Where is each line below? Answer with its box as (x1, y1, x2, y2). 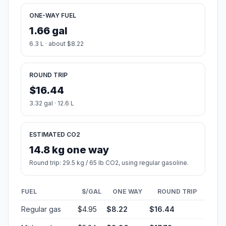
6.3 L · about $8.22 (29, 40, 84, 48)
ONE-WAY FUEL (29, 12, 76, 20)
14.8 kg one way (29, 144, 109, 156)
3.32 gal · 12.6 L (29, 99, 74, 107)
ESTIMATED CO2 (29, 131, 80, 139)
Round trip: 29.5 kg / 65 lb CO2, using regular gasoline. (29, 159, 189, 167)
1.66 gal (29, 25, 68, 37)
